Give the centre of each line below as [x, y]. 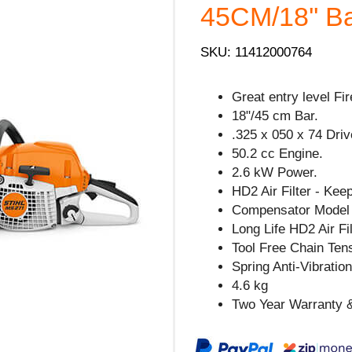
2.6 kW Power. [275, 172]
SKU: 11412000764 [257, 52]
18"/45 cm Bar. [275, 115]
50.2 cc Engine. [278, 153]
